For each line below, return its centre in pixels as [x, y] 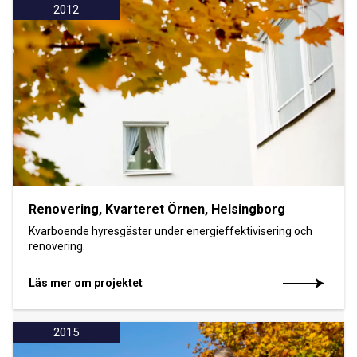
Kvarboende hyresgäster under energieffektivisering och [171, 231]
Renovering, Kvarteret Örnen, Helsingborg [157, 209]
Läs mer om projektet [86, 282]
